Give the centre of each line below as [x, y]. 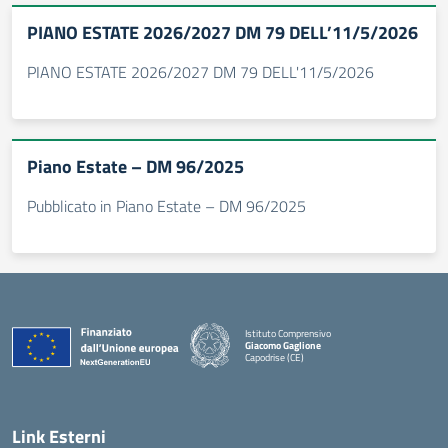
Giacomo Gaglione [283, 345]
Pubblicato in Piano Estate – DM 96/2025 [166, 206]
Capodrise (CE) [274, 357]
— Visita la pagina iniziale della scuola [321, 368]
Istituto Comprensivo [288, 333]
